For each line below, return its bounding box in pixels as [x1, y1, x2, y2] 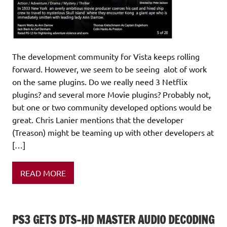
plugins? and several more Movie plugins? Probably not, [12, 89, 211, 99]
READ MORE [20, 167, 66, 178]
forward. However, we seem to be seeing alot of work [12, 63, 207, 74]
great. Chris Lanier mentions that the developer [12, 114, 183, 125]
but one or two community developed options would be [12, 101, 212, 112]
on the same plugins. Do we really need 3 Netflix [12, 76, 187, 87]
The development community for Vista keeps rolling [12, 51, 200, 61]
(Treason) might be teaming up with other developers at [12, 127, 214, 137]
